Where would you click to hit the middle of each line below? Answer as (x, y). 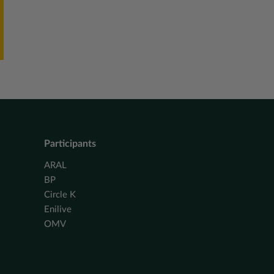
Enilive (58, 210)
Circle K (60, 195)
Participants (70, 144)
